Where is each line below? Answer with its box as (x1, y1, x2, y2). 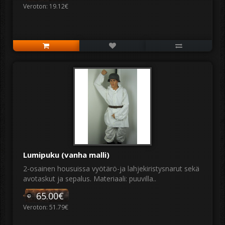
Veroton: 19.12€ (23, 2, 68, 11)
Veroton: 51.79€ (23, 203, 68, 211)
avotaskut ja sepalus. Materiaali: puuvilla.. (23, 174, 156, 183)
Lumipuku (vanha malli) (23, 150, 109, 160)
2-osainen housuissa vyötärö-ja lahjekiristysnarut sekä (23, 164, 199, 173)
